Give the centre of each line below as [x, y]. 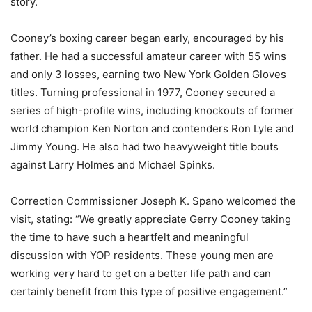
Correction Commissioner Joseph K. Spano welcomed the [153, 201]
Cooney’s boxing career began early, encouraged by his [147, 38]
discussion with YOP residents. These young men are [142, 256]
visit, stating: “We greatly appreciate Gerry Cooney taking [151, 219]
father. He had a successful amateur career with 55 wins [148, 56]
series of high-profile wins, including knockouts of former [152, 111]
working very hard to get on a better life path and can [141, 274]
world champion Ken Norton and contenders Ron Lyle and [152, 129]
